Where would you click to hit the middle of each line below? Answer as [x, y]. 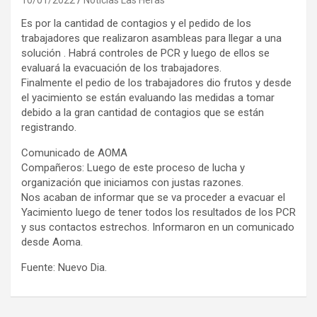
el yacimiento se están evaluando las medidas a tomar [148, 97]
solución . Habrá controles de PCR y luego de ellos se [145, 53]
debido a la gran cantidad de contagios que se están [143, 112]
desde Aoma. [52, 242]
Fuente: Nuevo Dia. [64, 267]
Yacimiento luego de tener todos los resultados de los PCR [158, 212]
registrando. [49, 127]
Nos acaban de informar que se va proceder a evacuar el [153, 197]
